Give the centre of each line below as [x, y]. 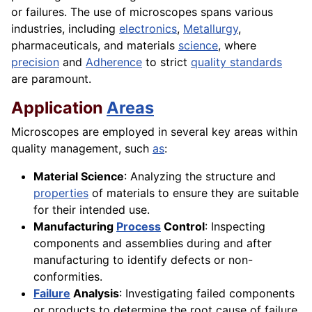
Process [139, 227]
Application [59, 108]
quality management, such [82, 149]
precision [35, 62]
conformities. [68, 277]
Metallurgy [211, 29]
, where [237, 46]
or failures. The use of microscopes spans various [142, 12]
